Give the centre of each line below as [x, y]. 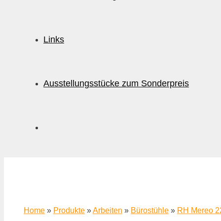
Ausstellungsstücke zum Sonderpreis [116, 83]
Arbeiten [108, 210]
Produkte [69, 210]
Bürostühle [150, 210]
